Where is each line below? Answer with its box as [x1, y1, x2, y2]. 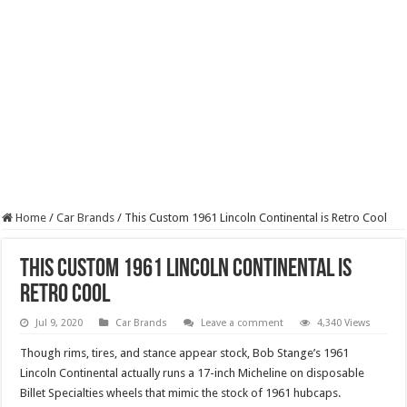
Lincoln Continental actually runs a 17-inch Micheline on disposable [20, 366, 365, 380]
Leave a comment [201, 317, 284, 329]
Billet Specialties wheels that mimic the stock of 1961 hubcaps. [20, 386, 342, 400]
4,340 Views [317, 317, 372, 329]
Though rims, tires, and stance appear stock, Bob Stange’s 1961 [20, 346, 350, 360]
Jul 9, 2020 [35, 317, 84, 329]
